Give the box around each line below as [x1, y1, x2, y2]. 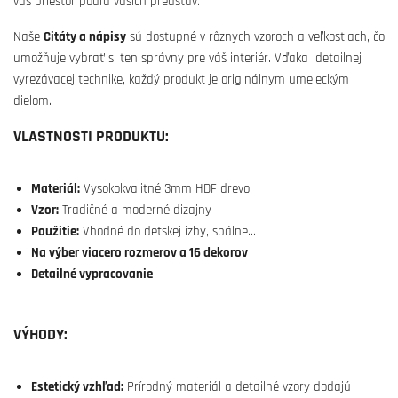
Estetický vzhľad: [31, 378, 123, 395]
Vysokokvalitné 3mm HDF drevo [80, 180, 250, 197]
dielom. [13, 92, 55, 109]
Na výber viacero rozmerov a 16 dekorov [31, 244, 248, 261]
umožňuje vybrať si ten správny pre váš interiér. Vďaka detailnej [13, 50, 362, 67]
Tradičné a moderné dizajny [59, 202, 211, 219]
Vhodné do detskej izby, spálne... [79, 223, 256, 240]
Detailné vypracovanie [31, 266, 363, 283]
